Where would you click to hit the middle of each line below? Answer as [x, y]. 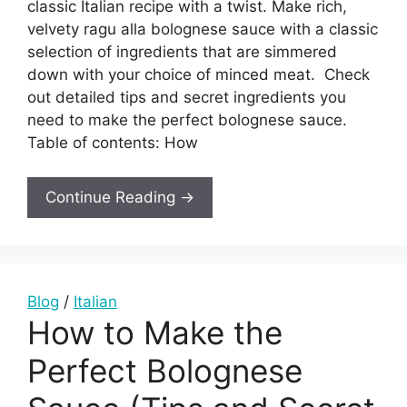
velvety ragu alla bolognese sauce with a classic [203, 29]
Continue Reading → [120, 198]
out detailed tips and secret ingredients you [187, 97]
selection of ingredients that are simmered [182, 51]
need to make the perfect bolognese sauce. [189, 119]
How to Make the [155, 333]
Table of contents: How [113, 142]
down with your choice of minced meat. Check [199, 74]
